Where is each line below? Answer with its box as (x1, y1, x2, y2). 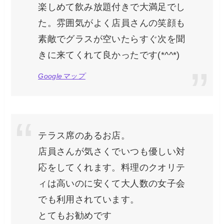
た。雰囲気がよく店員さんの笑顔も (38, 17, 185, 28)
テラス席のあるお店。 (38, 130, 130, 140)
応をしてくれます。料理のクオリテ (38, 162, 185, 172)
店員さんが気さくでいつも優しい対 (38, 146, 185, 156)
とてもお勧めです (38, 210, 112, 220)
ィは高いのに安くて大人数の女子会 (38, 178, 185, 188)
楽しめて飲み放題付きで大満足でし (38, 1, 185, 12)
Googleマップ (38, 72, 85, 80)
